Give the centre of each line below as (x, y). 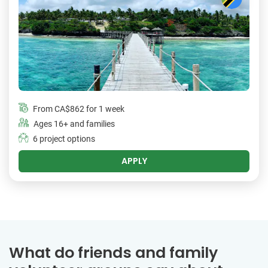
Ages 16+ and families (74, 124)
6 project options (64, 139)
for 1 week (104, 109)
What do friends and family (113, 253)
